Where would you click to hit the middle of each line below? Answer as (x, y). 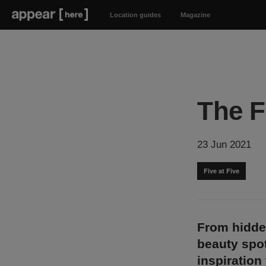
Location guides (135, 15)
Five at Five (221, 171)
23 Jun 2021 (224, 145)
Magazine (195, 15)
